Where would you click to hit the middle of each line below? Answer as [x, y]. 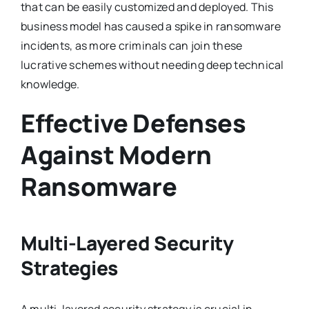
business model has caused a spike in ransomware [151, 27]
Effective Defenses [133, 123]
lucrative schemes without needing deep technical [152, 65]
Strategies [69, 267]
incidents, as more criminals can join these [131, 46]
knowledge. [50, 84]
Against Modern [116, 155]
